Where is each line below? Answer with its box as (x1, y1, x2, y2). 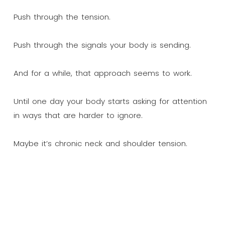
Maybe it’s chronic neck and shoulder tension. (13, 138, 187, 149)
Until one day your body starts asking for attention (13, 95, 207, 106)
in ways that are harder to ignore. (13, 109, 143, 121)
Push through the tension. (13, 11, 110, 22)
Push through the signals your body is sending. (13, 39, 191, 50)
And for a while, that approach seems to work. (13, 67, 192, 78)
